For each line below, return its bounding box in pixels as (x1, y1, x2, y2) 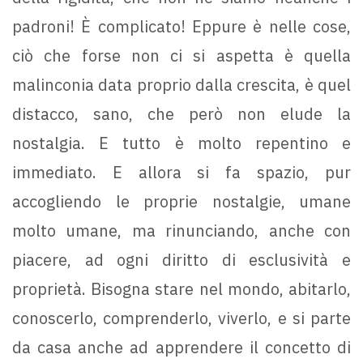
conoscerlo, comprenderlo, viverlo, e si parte (12, 307, 351, 330)
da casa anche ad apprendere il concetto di (12, 336, 351, 359)
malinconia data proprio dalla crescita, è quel (12, 74, 351, 96)
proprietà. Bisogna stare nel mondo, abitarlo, (12, 278, 351, 301)
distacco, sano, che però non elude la (12, 103, 351, 126)
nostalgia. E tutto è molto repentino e (12, 132, 351, 155)
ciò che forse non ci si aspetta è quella (12, 45, 351, 67)
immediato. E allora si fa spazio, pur (12, 161, 351, 184)
